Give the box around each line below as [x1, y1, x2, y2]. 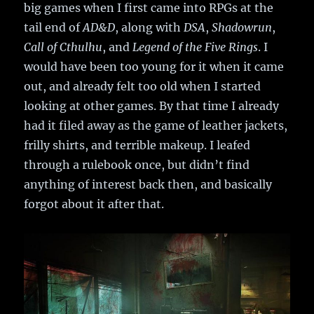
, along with [115, 20, 184, 35]
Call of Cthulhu [24, 40, 103, 55]
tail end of [24, 20, 83, 35]
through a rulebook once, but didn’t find [24, 158, 250, 172]
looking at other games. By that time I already [24, 99, 280, 114]
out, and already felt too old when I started [24, 79, 261, 94]
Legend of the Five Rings [132, 40, 259, 55]
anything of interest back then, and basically [24, 177, 273, 192]
